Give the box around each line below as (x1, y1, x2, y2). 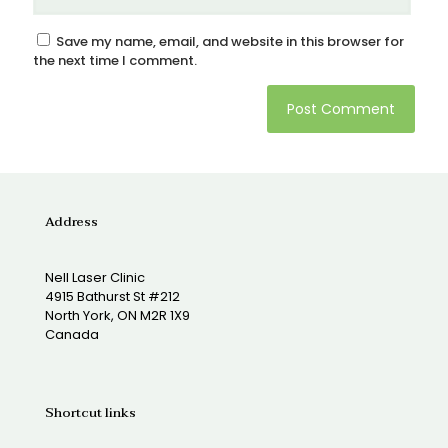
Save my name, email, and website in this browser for (56, 32, 404, 52)
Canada (45, 325, 99, 345)
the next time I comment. (33, 51, 197, 71)
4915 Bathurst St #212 (45, 287, 180, 307)
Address (45, 211, 98, 234)
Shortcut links (45, 402, 136, 425)
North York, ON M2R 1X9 (45, 306, 190, 326)
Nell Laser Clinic (45, 268, 145, 288)
